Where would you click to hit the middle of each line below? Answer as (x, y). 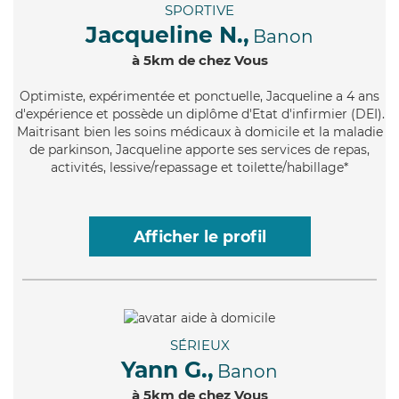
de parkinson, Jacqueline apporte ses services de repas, (199, 150)
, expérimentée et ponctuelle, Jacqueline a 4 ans (231, 97)
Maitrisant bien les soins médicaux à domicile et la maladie (199, 132)
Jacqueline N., (167, 35)
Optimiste (51, 97)
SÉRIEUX (199, 345)
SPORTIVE (199, 11)
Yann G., (167, 369)
